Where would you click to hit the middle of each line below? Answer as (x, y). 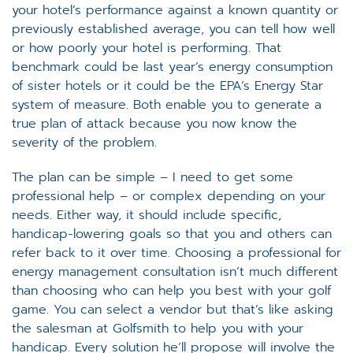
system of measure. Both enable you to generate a (167, 104)
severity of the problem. (84, 142)
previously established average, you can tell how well (173, 29)
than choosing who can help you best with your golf (171, 290)
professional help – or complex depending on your (169, 196)
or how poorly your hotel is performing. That (147, 48)
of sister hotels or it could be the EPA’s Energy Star (167, 85)
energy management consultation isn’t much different (175, 271)
